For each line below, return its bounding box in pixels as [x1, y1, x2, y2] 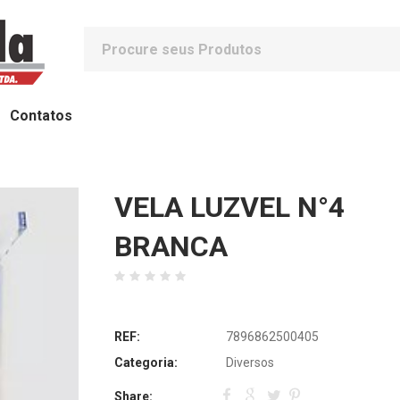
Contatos [10, 107, 72, 124]
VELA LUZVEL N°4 [113, 190, 345, 224]
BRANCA [113, 229, 228, 263]
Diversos [225, 355, 274, 370]
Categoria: [113, 355, 178, 370]
